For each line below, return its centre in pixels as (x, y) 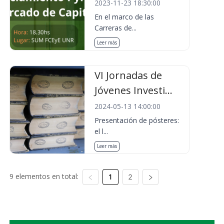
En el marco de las (124, 17)
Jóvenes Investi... (134, 90)
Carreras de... (116, 28)
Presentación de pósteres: (137, 120)
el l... (101, 131)
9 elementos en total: (44, 176)
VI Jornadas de (128, 75)
